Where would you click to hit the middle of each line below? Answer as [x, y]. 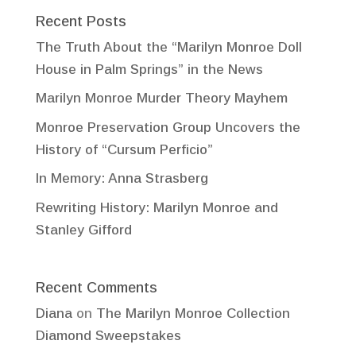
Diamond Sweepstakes [108, 336]
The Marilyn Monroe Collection [193, 314]
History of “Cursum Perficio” [124, 149]
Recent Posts [81, 21]
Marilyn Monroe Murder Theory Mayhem [161, 99]
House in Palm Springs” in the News [149, 69]
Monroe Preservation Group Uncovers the [168, 127]
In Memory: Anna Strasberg [122, 179]
